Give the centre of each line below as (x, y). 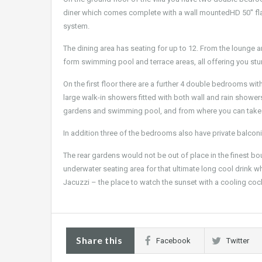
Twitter (238, 241)
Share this (99, 240)
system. (76, 26)
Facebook (173, 241)
